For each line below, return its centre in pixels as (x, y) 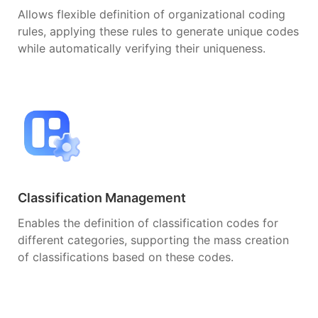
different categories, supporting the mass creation (153, 240)
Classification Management (102, 197)
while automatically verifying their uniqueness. (142, 48)
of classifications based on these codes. (126, 257)
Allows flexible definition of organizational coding (152, 14)
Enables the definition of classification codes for (148, 223)
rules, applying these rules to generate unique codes (158, 31)
